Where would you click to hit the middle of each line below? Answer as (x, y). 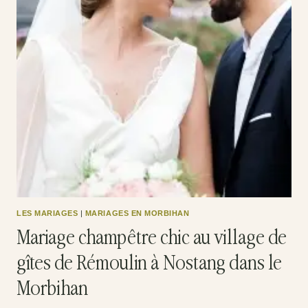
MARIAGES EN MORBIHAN (137, 213)
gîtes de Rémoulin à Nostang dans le (149, 264)
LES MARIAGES (47, 213)
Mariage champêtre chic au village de (152, 239)
